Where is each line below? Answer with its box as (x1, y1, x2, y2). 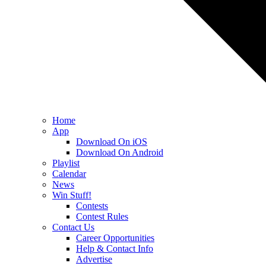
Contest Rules (76, 211, 128, 221)
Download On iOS (76, 137, 147, 147)
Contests (76, 201, 108, 211)
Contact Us (52, 222, 94, 232)
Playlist (52, 158, 80, 168)
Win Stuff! (52, 190, 91, 200)
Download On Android (76, 147, 163, 157)
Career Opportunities (76, 233, 154, 243)
